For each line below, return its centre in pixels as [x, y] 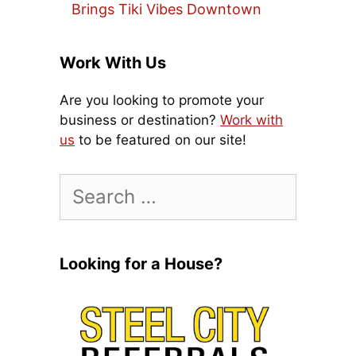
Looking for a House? [141, 263]
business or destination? [140, 120]
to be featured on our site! [161, 139]
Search [81, 182]
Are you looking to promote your [162, 100]
